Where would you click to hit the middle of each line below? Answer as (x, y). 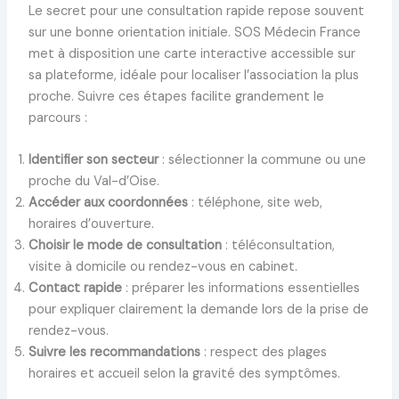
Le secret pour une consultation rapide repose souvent (196, 12)
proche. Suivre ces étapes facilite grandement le (176, 97)
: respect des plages (263, 353)
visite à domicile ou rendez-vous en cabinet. (163, 267)
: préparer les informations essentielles (240, 289)
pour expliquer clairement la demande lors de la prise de (198, 310)
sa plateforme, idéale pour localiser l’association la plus (193, 76)
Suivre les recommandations (114, 353)
